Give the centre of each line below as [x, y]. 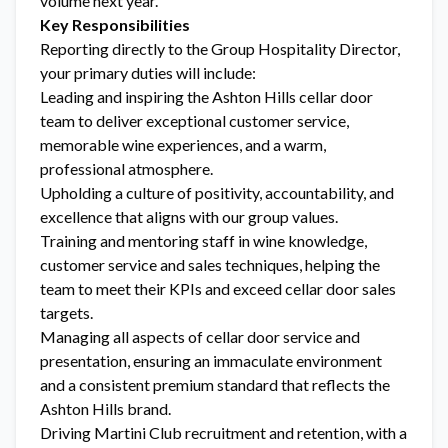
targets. [66, 312]
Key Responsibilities [115, 24]
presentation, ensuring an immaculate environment [211, 360]
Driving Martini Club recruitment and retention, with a [223, 432]
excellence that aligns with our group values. [189, 216]
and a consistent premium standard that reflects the [215, 384]
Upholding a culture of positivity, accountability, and [217, 192]
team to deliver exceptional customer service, [194, 120]
